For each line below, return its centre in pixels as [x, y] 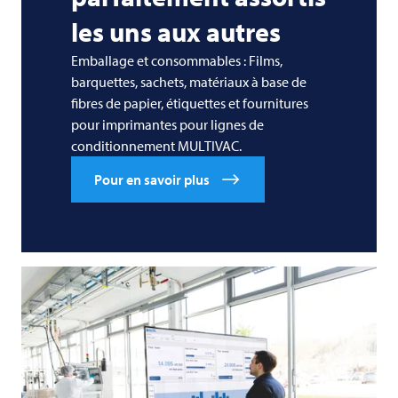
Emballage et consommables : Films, [177, 60]
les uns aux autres [176, 32]
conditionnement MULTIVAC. [156, 145]
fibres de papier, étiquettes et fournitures [190, 103]
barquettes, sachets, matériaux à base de [189, 81]
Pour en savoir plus [152, 179]
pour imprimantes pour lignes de [167, 124]
